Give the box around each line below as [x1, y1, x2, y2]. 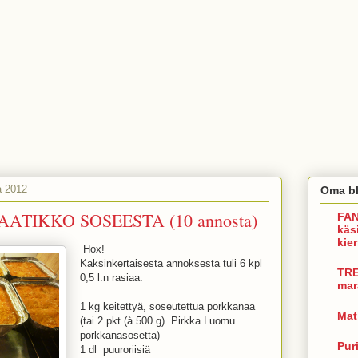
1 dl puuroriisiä [80, 344, 150, 356]
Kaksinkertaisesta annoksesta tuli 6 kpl [80, 257, 262, 269]
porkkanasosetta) [80, 329, 160, 341]
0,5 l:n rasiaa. [80, 272, 143, 284]
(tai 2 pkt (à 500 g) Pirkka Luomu [80, 315, 235, 327]
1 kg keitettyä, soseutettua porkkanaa [80, 300, 255, 312]
